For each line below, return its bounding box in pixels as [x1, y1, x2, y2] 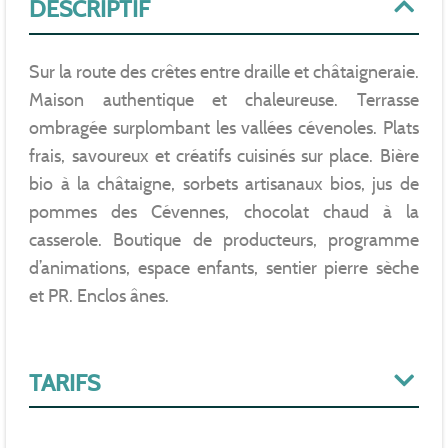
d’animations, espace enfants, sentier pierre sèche [29, 256, 419, 279]
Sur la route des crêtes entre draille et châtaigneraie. [29, 60, 419, 83]
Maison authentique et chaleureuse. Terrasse [29, 88, 419, 111]
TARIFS [29, 368, 101, 397]
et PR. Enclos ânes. [29, 284, 170, 307]
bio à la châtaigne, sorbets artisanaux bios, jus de [29, 172, 419, 195]
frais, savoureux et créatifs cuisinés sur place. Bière [29, 144, 419, 167]
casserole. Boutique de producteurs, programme [29, 228, 419, 251]
